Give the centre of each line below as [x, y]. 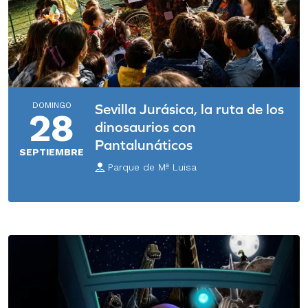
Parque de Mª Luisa [151, 167]
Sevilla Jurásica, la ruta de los [189, 109]
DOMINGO [52, 106]
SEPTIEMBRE [52, 152]
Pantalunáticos [144, 145]
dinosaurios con [145, 127]
